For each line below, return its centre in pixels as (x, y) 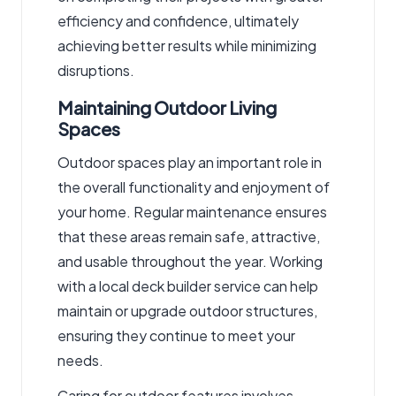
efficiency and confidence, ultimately (178, 21)
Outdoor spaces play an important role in (190, 163)
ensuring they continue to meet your (176, 336)
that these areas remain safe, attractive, (189, 237)
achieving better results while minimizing (187, 46)
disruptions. (96, 71)
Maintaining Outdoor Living (167, 108)
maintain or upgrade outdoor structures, (187, 311)
